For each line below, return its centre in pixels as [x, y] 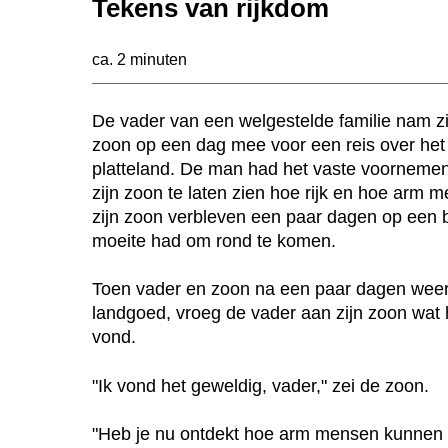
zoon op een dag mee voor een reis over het [268, 144]
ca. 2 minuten [139, 59]
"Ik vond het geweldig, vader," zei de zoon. [260, 385]
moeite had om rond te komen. [214, 240]
